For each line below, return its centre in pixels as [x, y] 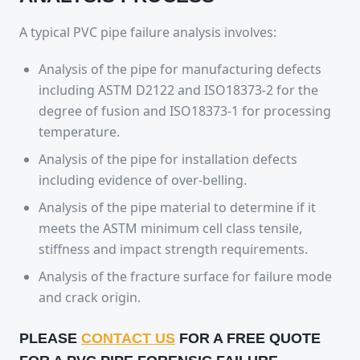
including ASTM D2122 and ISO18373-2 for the [178, 90]
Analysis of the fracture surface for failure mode [185, 276]
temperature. [79, 132]
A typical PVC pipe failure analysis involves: [148, 32]
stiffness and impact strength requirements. [173, 249]
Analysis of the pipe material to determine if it [177, 207]
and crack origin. [90, 297]
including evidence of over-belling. [143, 180]
